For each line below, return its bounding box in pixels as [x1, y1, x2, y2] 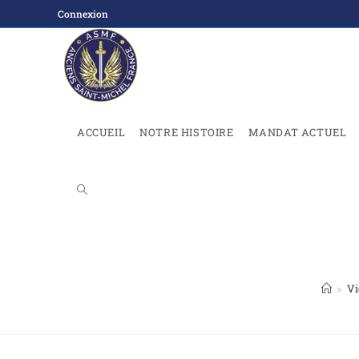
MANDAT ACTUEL [248, 125, 347, 139]
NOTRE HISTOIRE [139, 125, 234, 139]
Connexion [58, 7, 108, 20]
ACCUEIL [77, 125, 126, 139]
